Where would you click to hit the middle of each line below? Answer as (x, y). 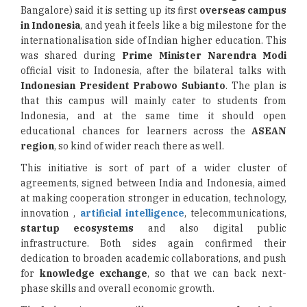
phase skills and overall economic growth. (118, 288)
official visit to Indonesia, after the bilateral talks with (153, 71)
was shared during (71, 56)
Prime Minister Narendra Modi (204, 56)
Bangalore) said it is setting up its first (110, 10)
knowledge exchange (94, 273)
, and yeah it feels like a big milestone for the (184, 25)
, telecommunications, (235, 213)
